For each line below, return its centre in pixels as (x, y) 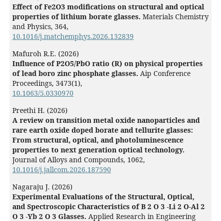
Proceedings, (34, 83)
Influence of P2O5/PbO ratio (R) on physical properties (107, 64)
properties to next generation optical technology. (98, 150)
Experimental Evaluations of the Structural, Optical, (103, 197)
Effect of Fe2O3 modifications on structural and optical (108, 7)
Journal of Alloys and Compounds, (70, 160)
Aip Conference (165, 74)
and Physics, (33, 27)
